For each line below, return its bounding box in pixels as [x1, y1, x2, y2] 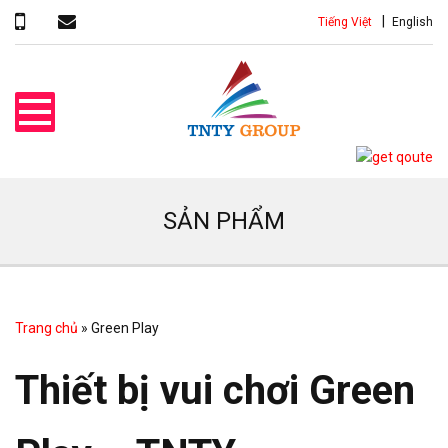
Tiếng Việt [318, 15, 372, 29]
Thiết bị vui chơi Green [15, 367, 415, 415]
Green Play [91, 320, 159, 337]
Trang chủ [15, 320, 78, 337]
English [392, 15, 433, 29]
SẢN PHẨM [163, 207, 285, 236]
